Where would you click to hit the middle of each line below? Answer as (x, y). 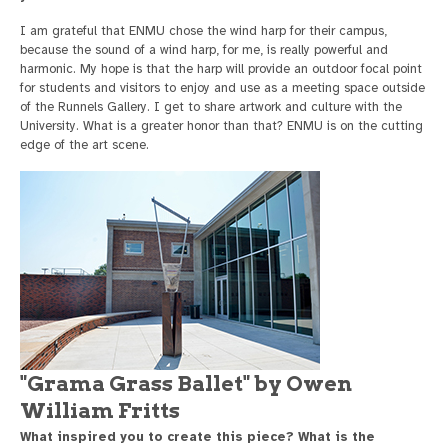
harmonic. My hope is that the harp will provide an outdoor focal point (221, 69)
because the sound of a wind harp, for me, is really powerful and (204, 50)
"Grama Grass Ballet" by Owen (186, 384)
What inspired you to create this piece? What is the (197, 437)
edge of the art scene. (84, 145)
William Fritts (100, 411)
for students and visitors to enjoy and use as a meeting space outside (222, 88)
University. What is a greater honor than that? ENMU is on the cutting (221, 126)
